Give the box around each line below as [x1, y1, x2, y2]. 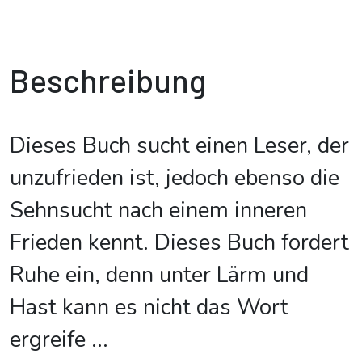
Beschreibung [10, 61, 207, 99]
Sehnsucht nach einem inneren [10, 196, 307, 225]
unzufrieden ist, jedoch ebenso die [10, 163, 339, 193]
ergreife [10, 325, 86, 355]
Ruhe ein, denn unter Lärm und [10, 260, 309, 290]
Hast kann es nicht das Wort [10, 293, 288, 322]
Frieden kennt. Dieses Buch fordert [10, 228, 349, 258]
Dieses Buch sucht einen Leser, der [10, 131, 349, 161]
